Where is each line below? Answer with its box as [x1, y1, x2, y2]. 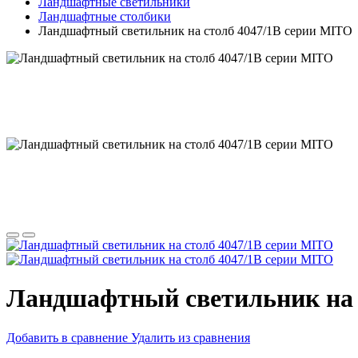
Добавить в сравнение [6, 330, 128, 344]
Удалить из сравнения [131, 330, 250, 344]
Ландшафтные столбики [38, 10, 171, 23]
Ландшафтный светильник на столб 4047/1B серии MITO [38, 24, 352, 38]
